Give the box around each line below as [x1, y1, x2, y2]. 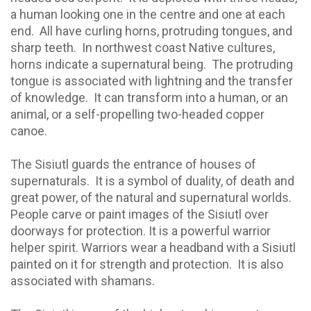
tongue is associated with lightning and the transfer [10, 74, 293, 89]
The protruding [212, 57, 293, 72]
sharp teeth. [10, 40, 76, 56]
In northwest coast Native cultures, [82, 40, 275, 56]
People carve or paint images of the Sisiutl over [10, 207, 269, 222]
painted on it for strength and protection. [10, 257, 232, 272]
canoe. [10, 124, 47, 139]
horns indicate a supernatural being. [10, 57, 206, 72]
